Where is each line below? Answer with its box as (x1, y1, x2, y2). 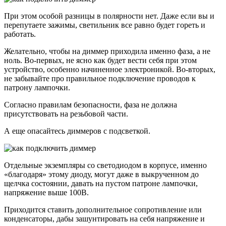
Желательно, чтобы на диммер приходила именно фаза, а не (4, 47, 210, 56)
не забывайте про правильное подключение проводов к (4, 74, 196, 83)
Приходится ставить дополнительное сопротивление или (4, 205, 202, 214)
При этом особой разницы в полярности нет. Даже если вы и (4, 12, 214, 21)
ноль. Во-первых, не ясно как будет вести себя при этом (4, 56, 197, 65)
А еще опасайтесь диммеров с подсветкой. (4, 127, 150, 136)
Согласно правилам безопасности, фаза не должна (4, 100, 177, 109)
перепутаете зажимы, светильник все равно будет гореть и (4, 21, 205, 30)
